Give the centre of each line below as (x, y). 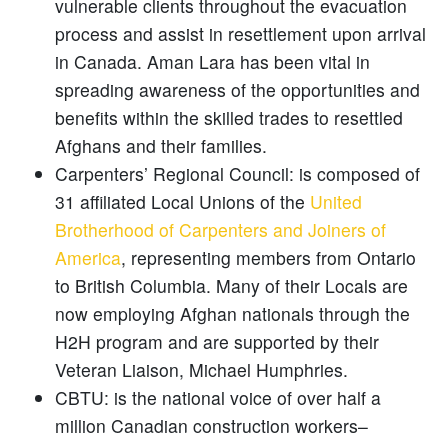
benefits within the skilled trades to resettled (229, 118)
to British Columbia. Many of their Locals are (231, 286)
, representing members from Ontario (268, 258)
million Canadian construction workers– (211, 426)
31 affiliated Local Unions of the (182, 202)
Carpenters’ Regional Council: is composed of (237, 174)
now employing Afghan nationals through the (232, 314)
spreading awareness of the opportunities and (237, 90)
